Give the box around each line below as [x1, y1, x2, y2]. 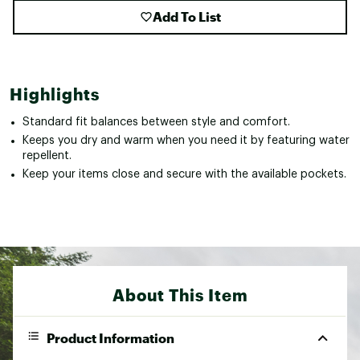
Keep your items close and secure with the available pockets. [22, 168, 346, 180]
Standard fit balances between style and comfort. [22, 116, 290, 128]
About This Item [112, 284, 248, 305]
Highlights [10, 84, 100, 104]
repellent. [22, 149, 72, 162]
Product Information [47, 329, 174, 346]
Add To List [152, 8, 221, 24]
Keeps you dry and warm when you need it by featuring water [22, 134, 350, 146]
